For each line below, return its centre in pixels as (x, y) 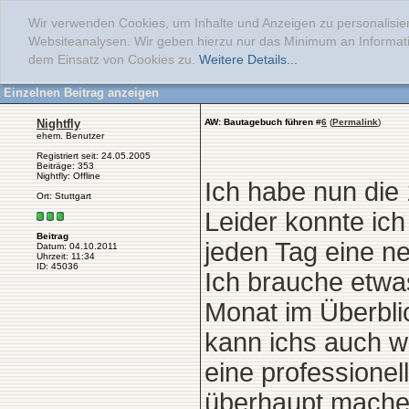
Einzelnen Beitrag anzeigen (81, 93)
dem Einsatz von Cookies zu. (114, 60)
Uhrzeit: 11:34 (66, 257)
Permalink (355, 122)
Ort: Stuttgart (64, 196)
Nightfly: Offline (68, 176)
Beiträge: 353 (65, 166)
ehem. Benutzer (70, 136)
